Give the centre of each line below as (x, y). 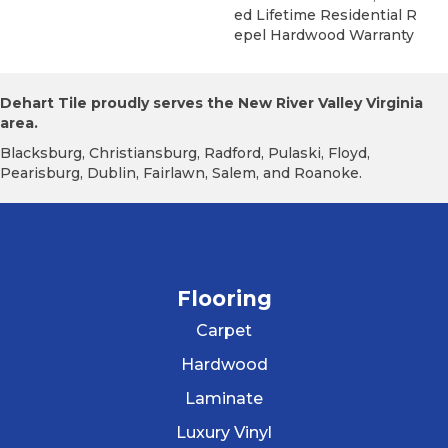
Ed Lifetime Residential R (325, 15)
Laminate (224, 399)
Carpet (224, 331)
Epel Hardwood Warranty (324, 35)
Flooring (224, 299)
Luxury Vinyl (224, 433)
